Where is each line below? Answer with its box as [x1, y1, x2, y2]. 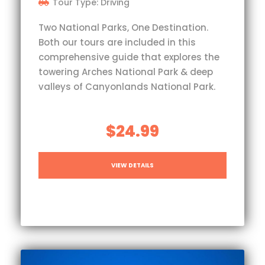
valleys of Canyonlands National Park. [38, 80, 215, 93]
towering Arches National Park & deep [38, 65, 213, 78]
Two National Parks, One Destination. [38, 21, 208, 34]
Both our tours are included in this [38, 35, 196, 49]
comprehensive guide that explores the [38, 50, 219, 63]
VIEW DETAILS [111, 160, 154, 170]
